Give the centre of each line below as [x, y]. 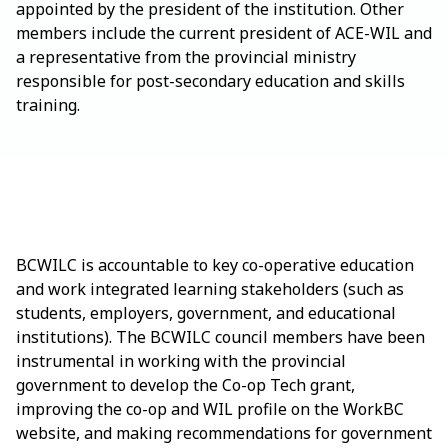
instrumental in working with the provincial [181, 361]
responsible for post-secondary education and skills [210, 81]
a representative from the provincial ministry [186, 57]
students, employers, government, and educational [206, 313]
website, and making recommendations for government [224, 433]
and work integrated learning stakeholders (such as [210, 289]
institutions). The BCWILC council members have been [220, 337]
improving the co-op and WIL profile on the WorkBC [210, 409]
